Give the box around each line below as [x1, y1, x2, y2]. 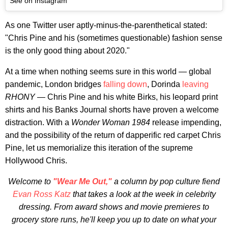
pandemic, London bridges [5, 80, 103, 89]
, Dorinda [147, 80, 182, 89]
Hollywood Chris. [5, 156, 67, 165]
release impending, [150, 118, 221, 127]
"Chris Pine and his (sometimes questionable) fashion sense [5, 34, 222, 43]
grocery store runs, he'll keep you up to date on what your [12, 215, 216, 224]
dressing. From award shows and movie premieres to [19, 203, 209, 212]
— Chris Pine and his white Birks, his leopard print [37, 93, 218, 102]
